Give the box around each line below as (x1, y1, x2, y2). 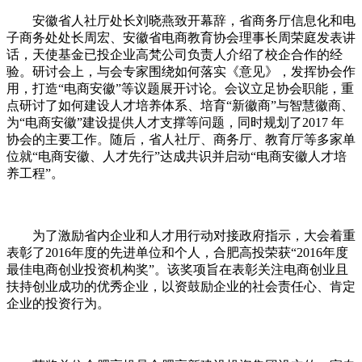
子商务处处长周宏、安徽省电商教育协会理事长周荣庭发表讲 (6, 31, 356, 45)
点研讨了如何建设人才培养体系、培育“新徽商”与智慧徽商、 (6, 99, 354, 113)
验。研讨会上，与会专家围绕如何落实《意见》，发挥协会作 (6, 65, 356, 79)
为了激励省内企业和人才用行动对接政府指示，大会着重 (6, 229, 356, 243)
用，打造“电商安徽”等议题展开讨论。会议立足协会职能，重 (6, 82, 354, 96)
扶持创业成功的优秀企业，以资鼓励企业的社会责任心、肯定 (6, 280, 356, 294)
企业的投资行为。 (6, 297, 110, 311)
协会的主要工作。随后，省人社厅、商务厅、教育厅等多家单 (6, 133, 356, 147)
